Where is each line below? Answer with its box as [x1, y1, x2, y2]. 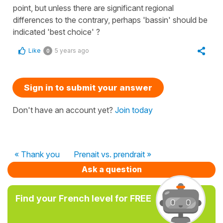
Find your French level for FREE [15, 193, 151, 204]
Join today [115, 105, 153, 115]
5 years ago [55, 46, 89, 54]
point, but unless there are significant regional [13, 2, 174, 13]
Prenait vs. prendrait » [74, 149, 151, 159]
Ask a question [81, 164, 142, 174]
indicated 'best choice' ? [13, 26, 100, 37]
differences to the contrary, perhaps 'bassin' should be [13, 14, 208, 25]
